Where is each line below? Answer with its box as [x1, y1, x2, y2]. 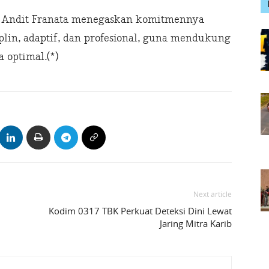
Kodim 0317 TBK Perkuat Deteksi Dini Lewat [49, 205, 232, 217]
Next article [193, 189, 232, 199]
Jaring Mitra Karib [160, 217, 232, 230]
